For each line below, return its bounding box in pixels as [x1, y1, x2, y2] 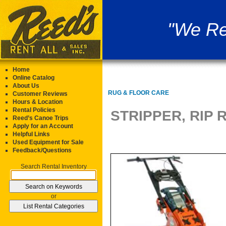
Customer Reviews [13, 90, 68, 97]
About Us [13, 82, 39, 89]
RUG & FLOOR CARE [108, 89, 169, 97]
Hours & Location [13, 98, 63, 105]
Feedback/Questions [13, 147, 72, 154]
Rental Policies [13, 106, 55, 114]
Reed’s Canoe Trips [13, 115, 69, 122]
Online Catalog [13, 74, 54, 81]
